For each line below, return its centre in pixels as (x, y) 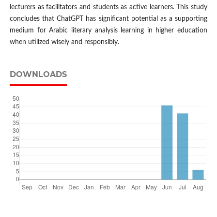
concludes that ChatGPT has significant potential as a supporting (108, 19)
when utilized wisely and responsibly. (64, 42)
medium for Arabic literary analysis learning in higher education (108, 31)
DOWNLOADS (38, 75)
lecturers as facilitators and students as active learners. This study (108, 8)
